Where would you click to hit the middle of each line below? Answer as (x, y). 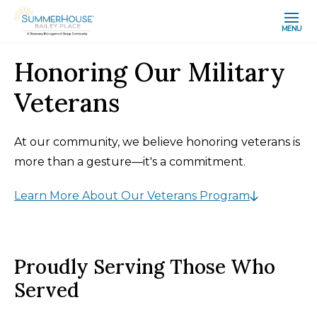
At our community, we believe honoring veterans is (157, 142)
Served (47, 290)
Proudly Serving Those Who (145, 267)
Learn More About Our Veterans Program (132, 196)
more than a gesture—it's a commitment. (130, 162)
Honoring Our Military (150, 72)
